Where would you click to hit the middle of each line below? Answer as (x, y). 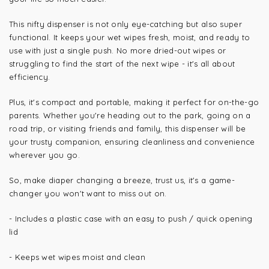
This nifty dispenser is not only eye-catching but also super (125, 24)
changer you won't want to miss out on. (88, 193)
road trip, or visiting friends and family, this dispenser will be (128, 128)
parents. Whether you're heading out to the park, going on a (130, 115)
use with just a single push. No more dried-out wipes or (118, 50)
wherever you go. (44, 155)
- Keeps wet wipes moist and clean (77, 257)
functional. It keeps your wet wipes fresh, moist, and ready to (130, 37)
